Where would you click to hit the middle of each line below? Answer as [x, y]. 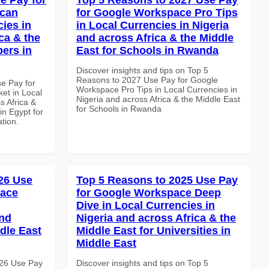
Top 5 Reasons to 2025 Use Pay [157, 180]
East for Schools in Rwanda [147, 50]
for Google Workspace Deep [149, 192]
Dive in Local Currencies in [146, 205]
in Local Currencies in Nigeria [153, 25]
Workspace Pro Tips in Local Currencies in [157, 89]
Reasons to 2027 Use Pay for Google [147, 80]
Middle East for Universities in [153, 230]
